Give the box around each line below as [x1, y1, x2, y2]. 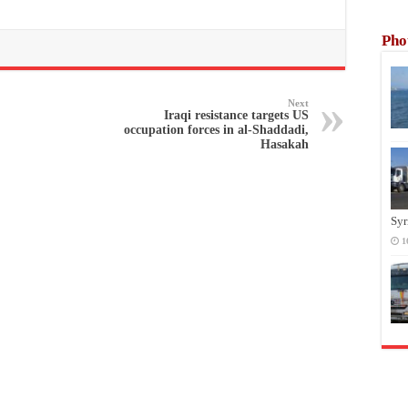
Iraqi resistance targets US [164, 107, 309, 122]
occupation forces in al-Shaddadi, [124, 122, 309, 137]
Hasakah [260, 137, 309, 151]
